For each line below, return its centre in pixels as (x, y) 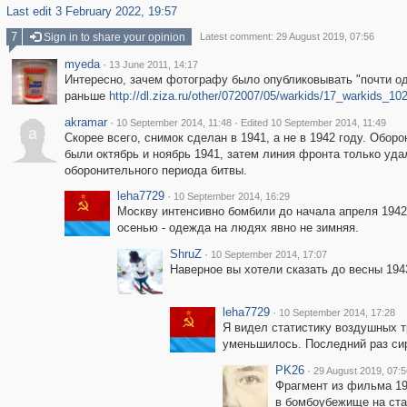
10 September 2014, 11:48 (174, 123)
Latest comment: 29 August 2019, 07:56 (287, 36)
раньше (86, 96)
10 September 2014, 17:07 (268, 254)
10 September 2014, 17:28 (337, 313)
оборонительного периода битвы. (155, 170)
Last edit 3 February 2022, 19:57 (91, 11)
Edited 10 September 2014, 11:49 (313, 123)
